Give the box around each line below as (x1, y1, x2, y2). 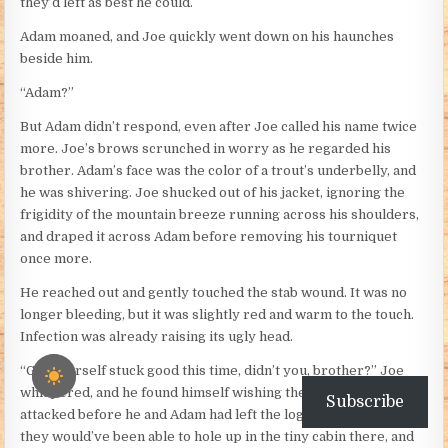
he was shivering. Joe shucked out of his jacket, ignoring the (20, 185, 406, 201)
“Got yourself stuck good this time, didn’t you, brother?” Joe (20, 363, 405, 379)
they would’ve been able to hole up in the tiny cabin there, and (20, 429, 415, 445)
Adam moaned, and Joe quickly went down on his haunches (20, 29, 395, 45)
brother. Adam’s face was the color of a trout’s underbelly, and (20, 163, 417, 179)
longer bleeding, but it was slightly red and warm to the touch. (20, 307, 415, 323)
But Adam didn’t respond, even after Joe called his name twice (20, 119, 418, 135)
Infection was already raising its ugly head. (20, 329, 294, 345)
